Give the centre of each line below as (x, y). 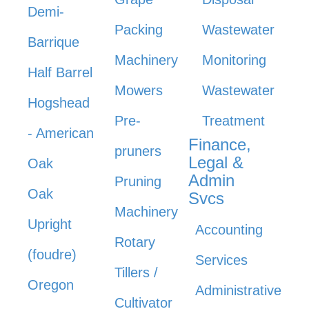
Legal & (216, 162)
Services (221, 260)
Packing (139, 29)
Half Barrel (60, 72)
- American (61, 133)
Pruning (138, 181)
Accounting (229, 229)
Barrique (53, 42)
